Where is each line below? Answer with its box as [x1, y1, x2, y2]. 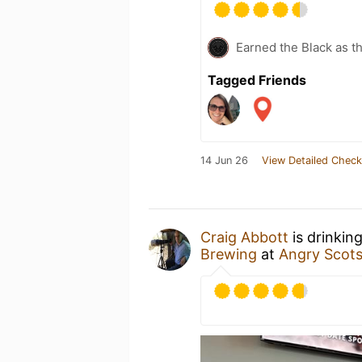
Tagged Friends [208, 71, 306, 88]
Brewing [200, 245, 257, 263]
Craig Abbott [200, 228, 288, 246]
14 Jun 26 [200, 154, 248, 166]
